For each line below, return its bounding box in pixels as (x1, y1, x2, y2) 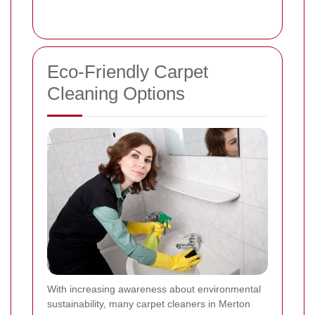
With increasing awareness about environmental (47, 283, 261, 295)
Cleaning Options (47, 82, 185, 104)
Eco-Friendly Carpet (47, 60, 208, 82)
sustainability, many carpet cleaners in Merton (47, 297, 250, 309)
